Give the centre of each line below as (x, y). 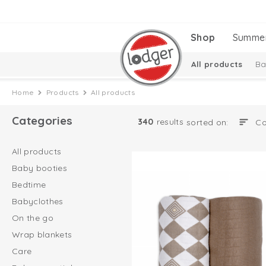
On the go (33, 218)
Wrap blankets (42, 235)
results (170, 122)
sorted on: (210, 122)
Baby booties (40, 168)
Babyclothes (38, 201)
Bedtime (29, 185)
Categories (42, 121)
